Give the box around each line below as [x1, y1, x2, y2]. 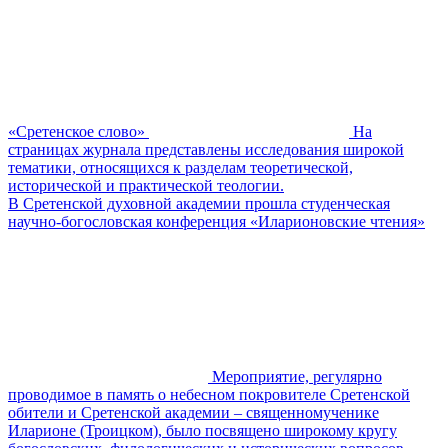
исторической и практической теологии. [8, 176, 284, 194]
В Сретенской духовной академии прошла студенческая [8, 194, 390, 212]
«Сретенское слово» [8, 122, 145, 140]
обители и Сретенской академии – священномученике [8, 403, 379, 421]
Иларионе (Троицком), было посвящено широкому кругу [8, 421, 397, 439]
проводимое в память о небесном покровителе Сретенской [8, 385, 410, 403]
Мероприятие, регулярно [212, 367, 382, 385]
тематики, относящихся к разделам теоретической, [8, 158, 353, 176]
